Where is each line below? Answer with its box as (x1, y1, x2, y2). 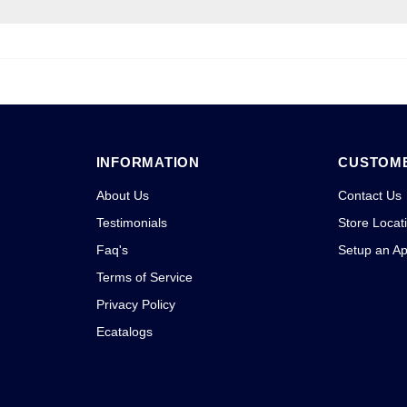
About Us (95, 187, 149, 203)
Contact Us (338, 187, 402, 203)
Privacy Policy (95, 296, 175, 312)
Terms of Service (95, 269, 193, 284)
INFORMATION (95, 154, 200, 170)
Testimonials (95, 214, 167, 230)
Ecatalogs (95, 323, 153, 339)
